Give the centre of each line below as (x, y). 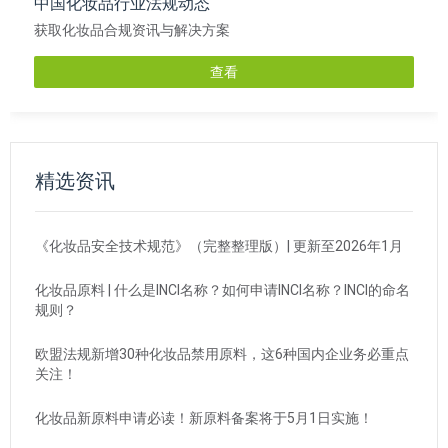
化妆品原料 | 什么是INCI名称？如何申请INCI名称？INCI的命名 (222, 290)
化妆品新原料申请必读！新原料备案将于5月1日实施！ (204, 418)
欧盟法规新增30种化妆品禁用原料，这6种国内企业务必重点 (222, 354)
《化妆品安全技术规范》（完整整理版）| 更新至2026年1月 (219, 246)
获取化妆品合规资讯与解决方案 (132, 30)
